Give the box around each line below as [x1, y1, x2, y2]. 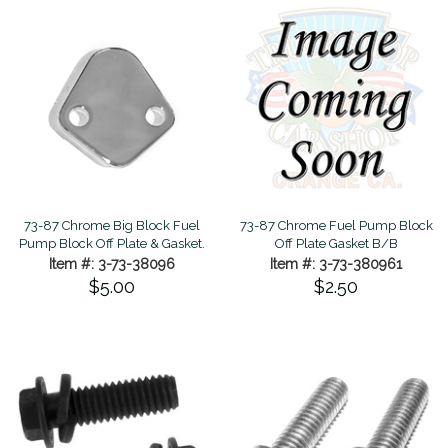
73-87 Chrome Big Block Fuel [24, 217, 200, 233]
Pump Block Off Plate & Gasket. [19, 235, 205, 251]
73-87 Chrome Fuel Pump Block [239, 217, 433, 233]
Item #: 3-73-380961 [270, 255, 402, 272]
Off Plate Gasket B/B [274, 235, 398, 251]
